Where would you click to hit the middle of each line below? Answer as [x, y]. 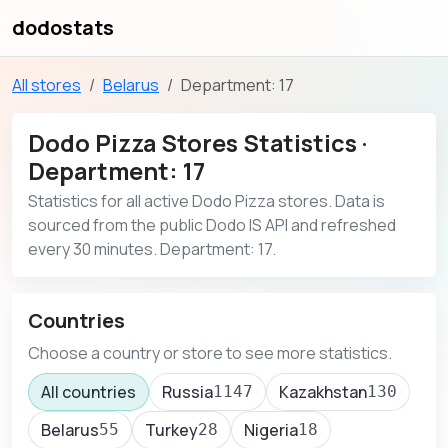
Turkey [171, 430]
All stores [46, 85]
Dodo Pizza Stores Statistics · [197, 143]
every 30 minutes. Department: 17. [152, 249]
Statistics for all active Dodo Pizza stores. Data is [206, 201]
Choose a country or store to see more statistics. [210, 353]
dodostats [63, 27]
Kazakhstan [323, 392]
